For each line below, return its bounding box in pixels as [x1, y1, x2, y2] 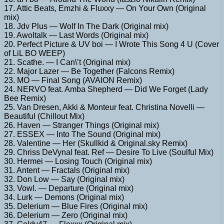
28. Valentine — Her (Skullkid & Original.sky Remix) [4, 138, 187, 147]
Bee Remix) [4, 93, 46, 102]
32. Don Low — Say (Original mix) [4, 174, 124, 183]
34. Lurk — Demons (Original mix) [4, 192, 124, 201]
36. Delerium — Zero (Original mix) [4, 210, 127, 219]
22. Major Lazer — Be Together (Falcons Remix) [4, 66, 174, 75]
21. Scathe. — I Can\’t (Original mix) [4, 57, 130, 66]
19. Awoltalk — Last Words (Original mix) [4, 30, 148, 39]
